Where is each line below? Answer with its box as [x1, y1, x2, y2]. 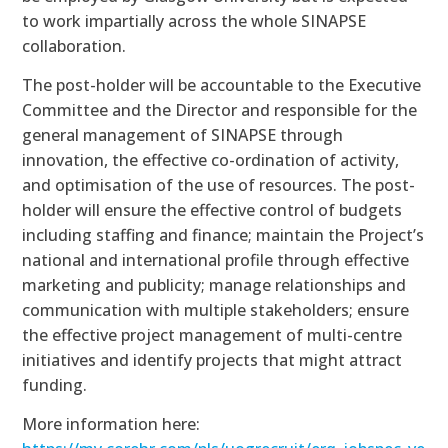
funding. [22, 374, 88, 396]
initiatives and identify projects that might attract [22, 349, 403, 371]
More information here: [22, 413, 201, 435]
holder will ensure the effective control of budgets [22, 199, 403, 221]
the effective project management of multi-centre [22, 324, 403, 346]
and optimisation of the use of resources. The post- [22, 174, 416, 196]
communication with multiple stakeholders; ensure [22, 299, 410, 321]
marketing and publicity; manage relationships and [22, 274, 407, 296]
